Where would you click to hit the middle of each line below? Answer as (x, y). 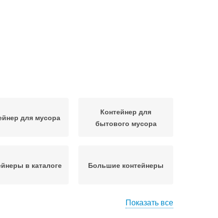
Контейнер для (126, 111)
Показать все (149, 202)
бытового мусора (126, 123)
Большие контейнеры (126, 165)
